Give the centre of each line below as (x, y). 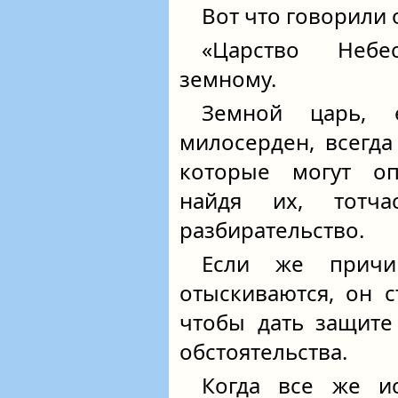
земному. (228, 79)
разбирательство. (272, 230)
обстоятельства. (263, 351)
